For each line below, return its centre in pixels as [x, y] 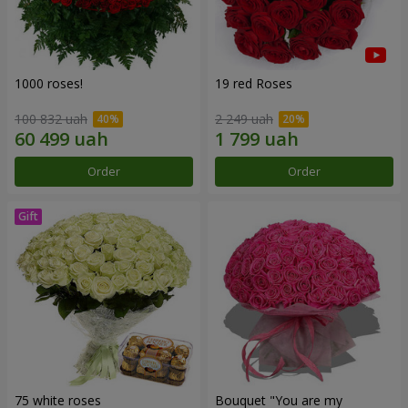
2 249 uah [244, 118]
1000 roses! [49, 84]
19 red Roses [263, 84]
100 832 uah [51, 118]
